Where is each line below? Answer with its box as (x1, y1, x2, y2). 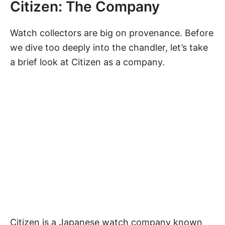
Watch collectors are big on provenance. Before (10, 27, 213, 38)
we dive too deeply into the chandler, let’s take (10, 42, 208, 53)
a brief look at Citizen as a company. (10, 56, 165, 67)
